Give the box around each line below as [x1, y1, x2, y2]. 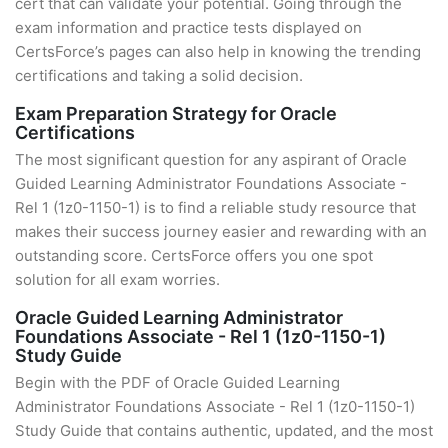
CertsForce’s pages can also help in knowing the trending [15, 42, 421, 61]
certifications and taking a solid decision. [15, 66, 303, 85]
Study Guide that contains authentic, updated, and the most [15, 421, 433, 440]
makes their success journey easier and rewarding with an [15, 222, 427, 241]
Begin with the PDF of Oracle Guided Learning [15, 373, 340, 392]
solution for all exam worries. [15, 270, 220, 289]
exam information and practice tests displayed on [15, 18, 362, 37]
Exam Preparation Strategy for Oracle [15, 103, 337, 124]
